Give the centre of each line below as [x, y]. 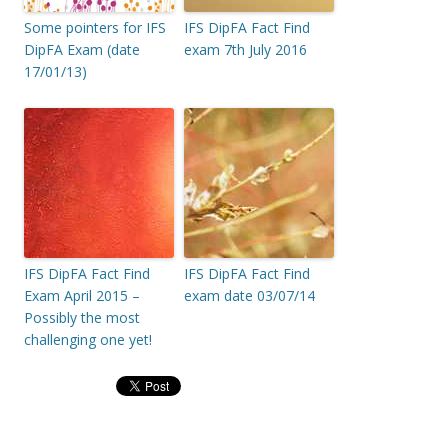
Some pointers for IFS [95, 28]
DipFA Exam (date [82, 50]
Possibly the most [82, 318]
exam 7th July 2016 [245, 50]
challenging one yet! [88, 340]
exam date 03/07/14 [249, 296]
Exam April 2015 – [82, 296]
